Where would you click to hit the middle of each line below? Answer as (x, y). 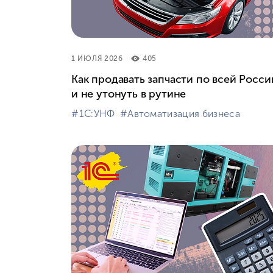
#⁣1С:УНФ (93, 113)
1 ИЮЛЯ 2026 (97, 58)
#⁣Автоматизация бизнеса (180, 113)
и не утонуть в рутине (129, 94)
